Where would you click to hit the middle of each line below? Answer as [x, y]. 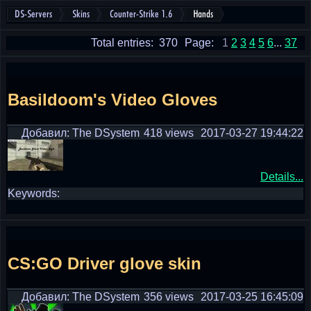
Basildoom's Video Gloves [112, 99]
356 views [169, 297]
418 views [169, 133]
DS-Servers [33, 14]
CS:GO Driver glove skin [104, 263]
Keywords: [34, 193]
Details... [282, 177]
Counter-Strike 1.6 [141, 14]
